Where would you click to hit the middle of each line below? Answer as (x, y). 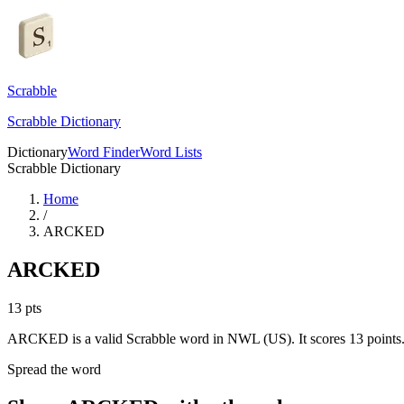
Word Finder (104, 152)
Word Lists (171, 152)
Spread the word (54, 369)
